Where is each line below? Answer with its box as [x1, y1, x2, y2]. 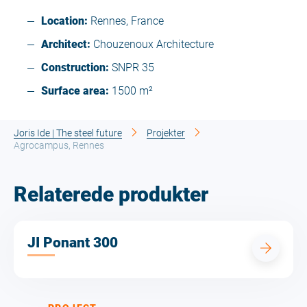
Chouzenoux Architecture [90, 38, 214, 51]
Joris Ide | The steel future [14, 127, 122, 138]
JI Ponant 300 [27, 234, 118, 251]
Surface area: [41, 84, 109, 97]
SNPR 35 [109, 61, 154, 74]
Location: [41, 14, 88, 27]
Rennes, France [88, 14, 164, 27]
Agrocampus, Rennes [14, 140, 104, 151]
